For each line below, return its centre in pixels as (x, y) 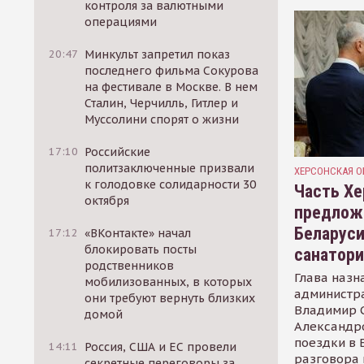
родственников (130, 266)
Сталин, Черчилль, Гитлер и (162, 103)
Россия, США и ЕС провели (161, 347)
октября (107, 201)
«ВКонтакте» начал (138, 233)
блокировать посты (141, 249)
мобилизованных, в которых (169, 282)
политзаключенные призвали (170, 168)
